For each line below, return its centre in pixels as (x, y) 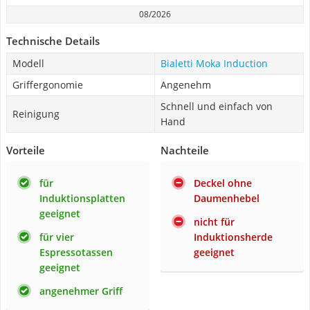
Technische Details (53, 41)
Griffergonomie (48, 85)
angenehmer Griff (81, 291)
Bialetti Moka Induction (214, 63)
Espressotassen (76, 252)
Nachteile (185, 150)
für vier (57, 237)
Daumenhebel (227, 198)
